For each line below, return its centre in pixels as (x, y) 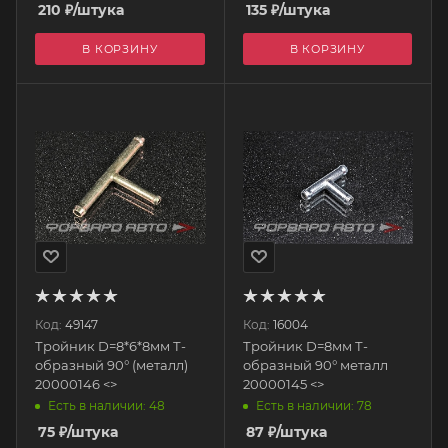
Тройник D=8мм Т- (305, 345)
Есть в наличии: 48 (106, 405)
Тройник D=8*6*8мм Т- (110, 345)
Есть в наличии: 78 (313, 405)
